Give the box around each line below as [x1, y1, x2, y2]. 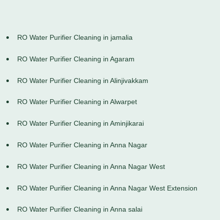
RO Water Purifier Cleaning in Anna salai [17, 205, 142, 214]
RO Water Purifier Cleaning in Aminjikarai [17, 119, 144, 128]
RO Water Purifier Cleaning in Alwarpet [17, 98, 137, 106]
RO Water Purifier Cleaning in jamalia [17, 33, 133, 42]
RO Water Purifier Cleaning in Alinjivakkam [17, 76, 148, 84]
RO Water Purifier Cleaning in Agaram [17, 55, 135, 63]
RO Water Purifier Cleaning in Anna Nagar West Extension [17, 184, 197, 192]
